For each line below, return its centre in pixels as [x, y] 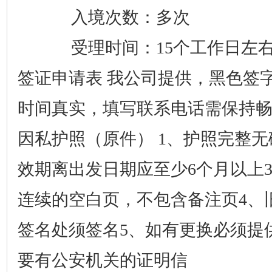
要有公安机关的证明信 [102, 260]
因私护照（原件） [85, 139]
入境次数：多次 [113, 17]
